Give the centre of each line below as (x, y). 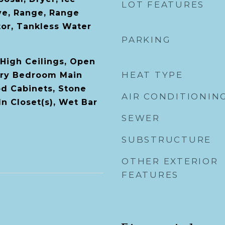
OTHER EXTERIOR (170, 161)
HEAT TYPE (152, 75)
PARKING (146, 40)
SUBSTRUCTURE (166, 140)
